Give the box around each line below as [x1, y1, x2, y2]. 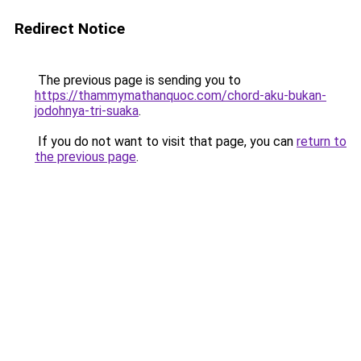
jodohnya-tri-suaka [35, 103, 139, 118]
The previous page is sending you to [35, 73, 241, 88]
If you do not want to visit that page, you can [35, 134, 297, 149]
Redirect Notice [15, 19, 125, 38]
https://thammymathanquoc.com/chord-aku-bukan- [35, 88, 326, 103]
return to [297, 134, 346, 149]
